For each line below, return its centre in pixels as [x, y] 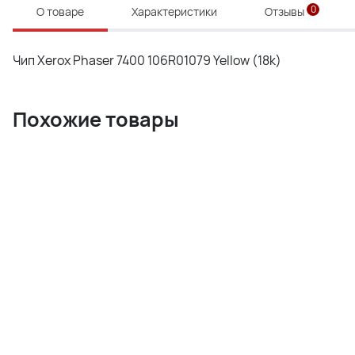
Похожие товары [96, 119]
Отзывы [286, 11]
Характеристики [174, 11]
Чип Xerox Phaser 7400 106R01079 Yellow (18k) [147, 60]
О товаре [60, 11]
